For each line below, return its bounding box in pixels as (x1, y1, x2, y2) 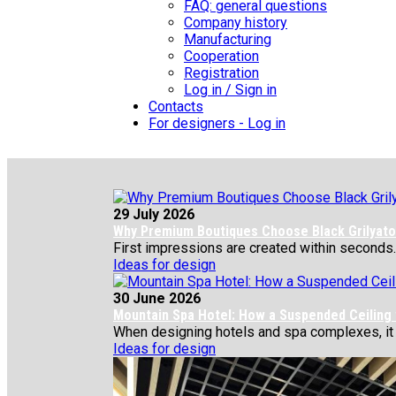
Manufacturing (184, 31, 271, 48)
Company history (184, 14, 287, 31)
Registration (184, 65, 259, 81)
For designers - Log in (148, 115, 286, 132)
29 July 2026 (113, 206, 194, 223)
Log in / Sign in (184, 81, 277, 98)
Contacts (148, 98, 203, 115)
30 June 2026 (113, 290, 201, 307)
